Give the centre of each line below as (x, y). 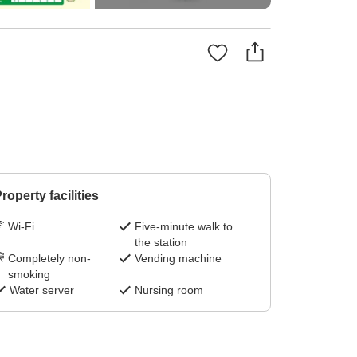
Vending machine (178, 259)
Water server (41, 290)
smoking (29, 275)
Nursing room (169, 290)
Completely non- (49, 259)
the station (161, 243)
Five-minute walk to (184, 227)
